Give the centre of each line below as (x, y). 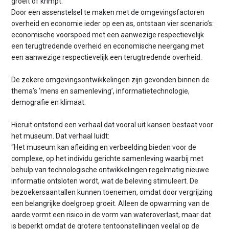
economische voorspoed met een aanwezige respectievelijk (108, 35)
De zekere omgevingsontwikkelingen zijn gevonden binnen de (111, 79)
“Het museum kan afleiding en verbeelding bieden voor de (104, 147)
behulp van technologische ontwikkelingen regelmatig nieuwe (110, 170)
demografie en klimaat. (49, 102)
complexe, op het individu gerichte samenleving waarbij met (108, 159)
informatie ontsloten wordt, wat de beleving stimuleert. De (105, 181)
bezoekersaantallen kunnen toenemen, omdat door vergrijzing (112, 192)
